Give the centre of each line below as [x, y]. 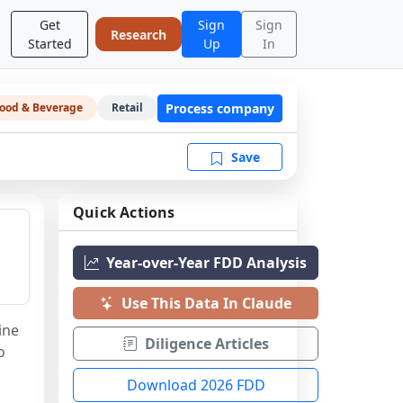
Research [139, 34]
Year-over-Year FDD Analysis [206, 263]
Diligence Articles [206, 344]
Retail [127, 107]
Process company [220, 108]
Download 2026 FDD [196, 385]
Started [49, 44]
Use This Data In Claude [206, 303]
